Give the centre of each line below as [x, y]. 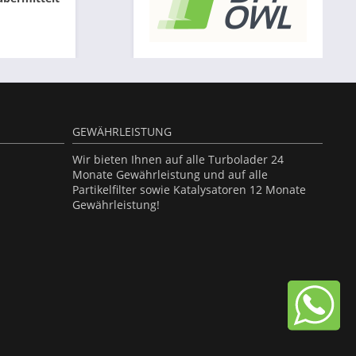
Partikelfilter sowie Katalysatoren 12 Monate [189, 190]
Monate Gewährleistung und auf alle [170, 174]
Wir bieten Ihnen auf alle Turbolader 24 [178, 159]
